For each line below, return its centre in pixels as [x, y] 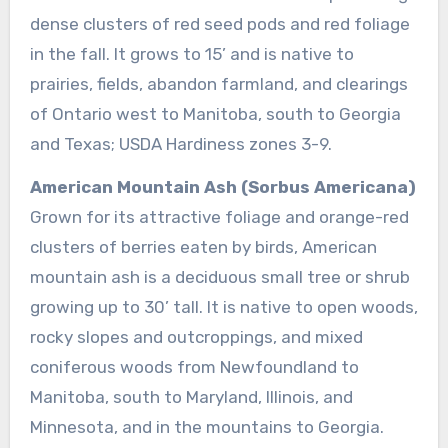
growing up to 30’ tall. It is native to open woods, [223, 306]
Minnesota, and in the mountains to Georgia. [206, 426]
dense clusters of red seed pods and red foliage [219, 23]
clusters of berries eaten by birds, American [203, 246]
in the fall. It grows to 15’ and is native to [191, 53]
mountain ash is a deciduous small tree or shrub [219, 276]
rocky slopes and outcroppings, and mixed [196, 336]
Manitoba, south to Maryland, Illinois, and [191, 396]
